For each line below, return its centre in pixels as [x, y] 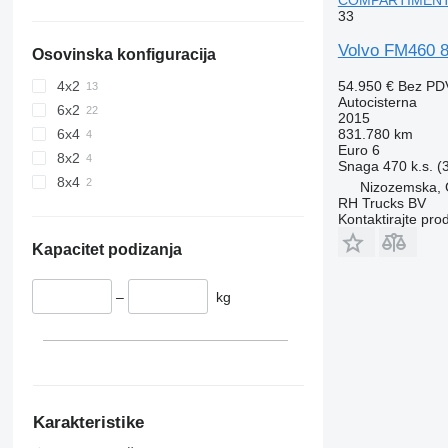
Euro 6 [358, 149]
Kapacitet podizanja [106, 250]
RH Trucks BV [381, 202]
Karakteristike [88, 422]
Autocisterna [377, 101]
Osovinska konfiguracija [123, 55]
